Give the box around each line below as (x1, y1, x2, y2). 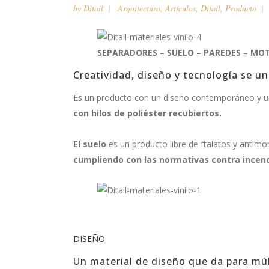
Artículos (165, 2, 196, 14)
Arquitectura (118, 2, 160, 14)
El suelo (73, 138, 109, 150)
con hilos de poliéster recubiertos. (73, 107, 222, 119)
